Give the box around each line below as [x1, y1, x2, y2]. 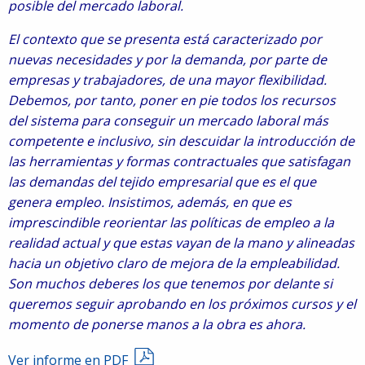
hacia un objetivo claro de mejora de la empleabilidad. [8, 254, 340, 272]
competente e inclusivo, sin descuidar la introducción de [8, 132, 354, 150]
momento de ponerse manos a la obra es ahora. [8, 315, 306, 333]
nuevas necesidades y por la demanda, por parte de [8, 51, 327, 68]
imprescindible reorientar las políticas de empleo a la [8, 213, 334, 231]
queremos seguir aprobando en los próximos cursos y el [8, 295, 356, 313]
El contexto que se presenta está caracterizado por [8, 30, 322, 48]
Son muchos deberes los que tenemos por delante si [8, 275, 332, 292]
